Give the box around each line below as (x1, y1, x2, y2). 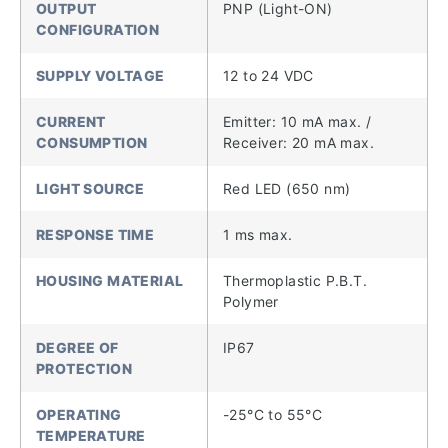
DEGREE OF (36, 338, 119, 356)
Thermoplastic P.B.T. (223, 271, 367, 289)
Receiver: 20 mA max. (223, 133, 374, 151)
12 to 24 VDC (223, 66, 314, 84)
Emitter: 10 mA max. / (223, 112, 372, 130)
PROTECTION (36, 359, 133, 377)
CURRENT (36, 112, 106, 130)
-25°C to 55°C (223, 405, 323, 423)
